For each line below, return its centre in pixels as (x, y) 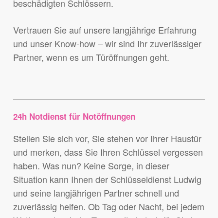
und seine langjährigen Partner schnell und (96, 193)
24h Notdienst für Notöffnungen (74, 117)
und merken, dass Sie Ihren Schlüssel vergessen (108, 152)
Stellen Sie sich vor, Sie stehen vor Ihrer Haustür (107, 138)
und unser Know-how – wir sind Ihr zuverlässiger (107, 44)
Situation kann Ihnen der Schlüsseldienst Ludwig (107, 179)
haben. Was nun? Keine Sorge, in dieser (91, 166)
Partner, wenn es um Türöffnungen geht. (91, 57)
